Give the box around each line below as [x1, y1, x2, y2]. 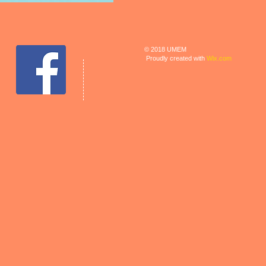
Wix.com [207, 55, 232, 62]
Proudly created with [144, 55, 207, 62]
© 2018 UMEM [144, 46, 186, 53]
